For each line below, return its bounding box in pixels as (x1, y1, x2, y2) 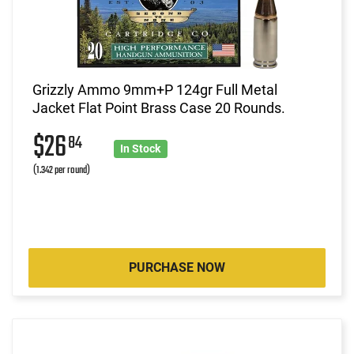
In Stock (120, 141, 161, 155)
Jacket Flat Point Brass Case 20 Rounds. (32, 99, 285, 116)
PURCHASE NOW (129, 259, 225, 275)
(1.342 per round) (33, 161, 90, 179)
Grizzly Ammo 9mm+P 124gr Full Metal (32, 81, 277, 98)
